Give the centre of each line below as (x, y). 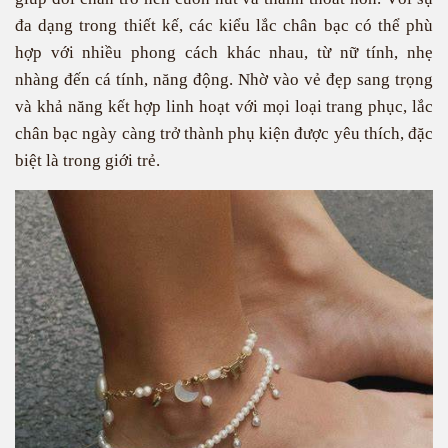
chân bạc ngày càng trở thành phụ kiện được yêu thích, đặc (224, 133)
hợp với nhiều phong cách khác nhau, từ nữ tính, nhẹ (224, 52)
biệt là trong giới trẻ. (87, 160)
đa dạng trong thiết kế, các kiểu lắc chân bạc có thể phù (224, 25)
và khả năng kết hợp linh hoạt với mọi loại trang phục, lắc (224, 106)
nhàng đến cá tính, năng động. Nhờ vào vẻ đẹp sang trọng (224, 79)
